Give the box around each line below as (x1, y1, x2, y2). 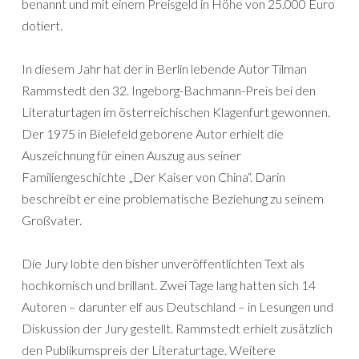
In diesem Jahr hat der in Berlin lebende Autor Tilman (22, 61, 307, 76)
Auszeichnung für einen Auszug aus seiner (22, 147, 241, 163)
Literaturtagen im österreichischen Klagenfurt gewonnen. (22, 104, 330, 119)
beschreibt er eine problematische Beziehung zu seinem (22, 191, 324, 206)
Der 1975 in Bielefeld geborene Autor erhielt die (22, 126, 284, 141)
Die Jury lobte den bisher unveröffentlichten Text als (22, 256, 305, 271)
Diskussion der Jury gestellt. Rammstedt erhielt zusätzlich (22, 321, 333, 336)
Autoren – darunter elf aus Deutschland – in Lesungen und (22, 299, 333, 314)
